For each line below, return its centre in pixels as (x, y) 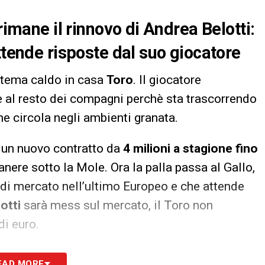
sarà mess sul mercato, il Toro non (117, 205)
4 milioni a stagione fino (189, 148)
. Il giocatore (167, 80)
